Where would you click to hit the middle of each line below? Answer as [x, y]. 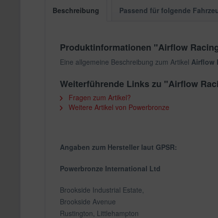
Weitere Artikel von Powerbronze [118, 107]
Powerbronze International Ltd [110, 168]
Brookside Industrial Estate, [102, 190]
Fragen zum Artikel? [99, 97]
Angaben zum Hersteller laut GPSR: [118, 147]
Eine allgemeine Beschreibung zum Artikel [126, 62]
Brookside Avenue [88, 201]
